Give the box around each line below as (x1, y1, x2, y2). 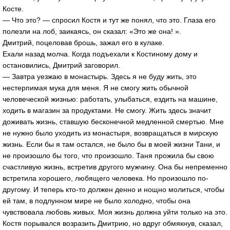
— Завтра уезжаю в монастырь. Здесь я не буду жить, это (3, 72, 197, 81)
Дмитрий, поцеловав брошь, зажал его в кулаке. (3, 38, 164, 47)
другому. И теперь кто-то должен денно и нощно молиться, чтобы (3, 185, 224, 194)
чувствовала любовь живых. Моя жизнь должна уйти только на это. (3, 207, 227, 216)
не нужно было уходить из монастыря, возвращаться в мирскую (3, 128, 218, 137)
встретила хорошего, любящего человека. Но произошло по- (3, 174, 208, 182)
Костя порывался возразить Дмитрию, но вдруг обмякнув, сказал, (3, 219, 223, 227)
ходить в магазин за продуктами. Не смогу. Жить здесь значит (3, 106, 211, 114)
